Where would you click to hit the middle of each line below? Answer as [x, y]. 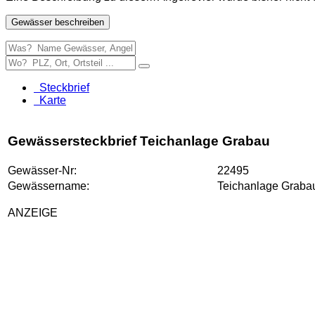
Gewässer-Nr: [42, 170]
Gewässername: [49, 186]
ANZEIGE [33, 212]
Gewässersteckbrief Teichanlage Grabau [139, 141]
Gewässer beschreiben [58, 22]
